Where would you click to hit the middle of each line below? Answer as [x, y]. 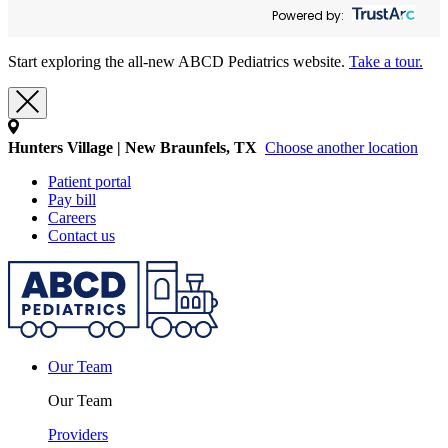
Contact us [81, 235]
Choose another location [341, 147]
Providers [78, 434]
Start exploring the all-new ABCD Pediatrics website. [178, 61]
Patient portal [89, 181]
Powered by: [308, 15]
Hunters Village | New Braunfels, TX [132, 147]
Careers [72, 217]
